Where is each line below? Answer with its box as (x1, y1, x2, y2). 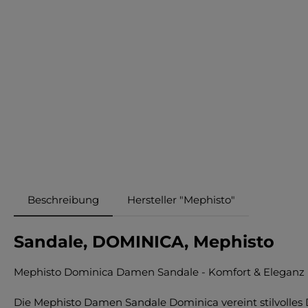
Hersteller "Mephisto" (127, 192, 235, 206)
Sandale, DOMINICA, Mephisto (14, 231, 274, 252)
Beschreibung (27, 192, 99, 206)
